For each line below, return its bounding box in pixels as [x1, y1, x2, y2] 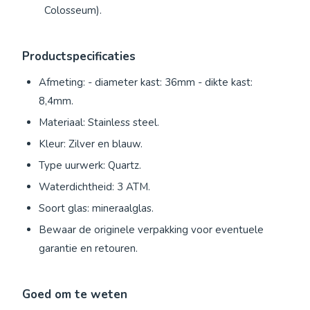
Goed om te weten [22, 286, 127, 303]
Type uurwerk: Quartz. [39, 158, 141, 173]
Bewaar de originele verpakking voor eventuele [39, 223, 264, 237]
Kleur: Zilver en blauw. [39, 137, 143, 152]
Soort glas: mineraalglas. [39, 201, 154, 216]
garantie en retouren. [39, 241, 138, 256]
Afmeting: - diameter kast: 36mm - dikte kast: [39, 75, 253, 90]
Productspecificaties [22, 48, 136, 65]
